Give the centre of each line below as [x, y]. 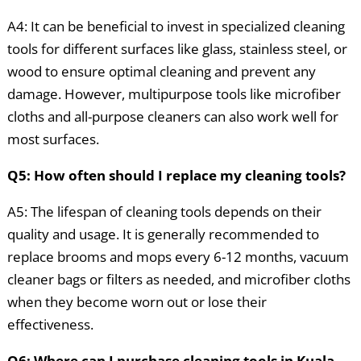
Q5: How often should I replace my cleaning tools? [176, 176]
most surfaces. [53, 139]
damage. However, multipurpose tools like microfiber [174, 94]
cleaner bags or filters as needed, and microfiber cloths [178, 280]
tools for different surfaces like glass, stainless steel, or [177, 49]
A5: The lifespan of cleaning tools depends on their [164, 212]
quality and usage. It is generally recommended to [163, 234]
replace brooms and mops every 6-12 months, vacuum [178, 257]
